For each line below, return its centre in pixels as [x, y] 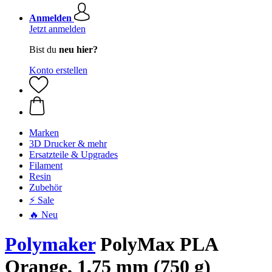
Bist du [44, 49]
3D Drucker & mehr [68, 144]
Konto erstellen [58, 70]
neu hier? [78, 49]
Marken [44, 133]
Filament [46, 165]
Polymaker [50, 244]
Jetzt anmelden [57, 29]
